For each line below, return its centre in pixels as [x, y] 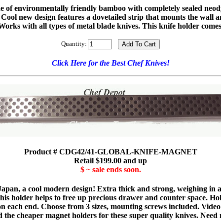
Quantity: [74, 44]
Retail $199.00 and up [110, 160]
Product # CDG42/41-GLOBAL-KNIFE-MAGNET [110, 151]
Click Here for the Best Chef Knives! [110, 63]
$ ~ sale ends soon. [110, 169]
